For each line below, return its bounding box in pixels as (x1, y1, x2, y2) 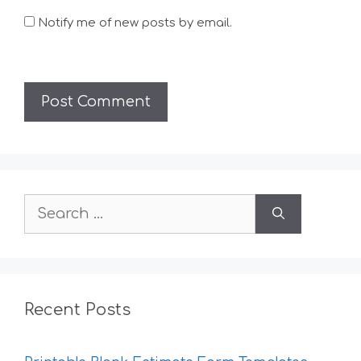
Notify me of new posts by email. (38, 15, 232, 30)
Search (23, 202, 72, 218)
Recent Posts (24, 301, 131, 320)
